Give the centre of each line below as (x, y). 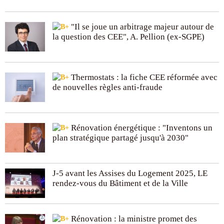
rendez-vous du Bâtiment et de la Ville (120, 183)
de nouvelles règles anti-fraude (107, 87)
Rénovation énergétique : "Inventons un (141, 127)
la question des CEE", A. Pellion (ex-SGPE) (128, 36)
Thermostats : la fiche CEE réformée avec (143, 77)
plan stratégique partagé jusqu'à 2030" (120, 137)
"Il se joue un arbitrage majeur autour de (141, 26)
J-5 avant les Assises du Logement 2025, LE (130, 173)
